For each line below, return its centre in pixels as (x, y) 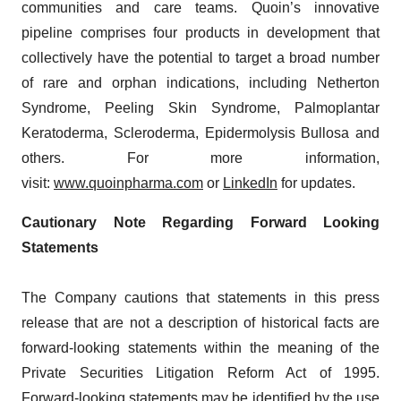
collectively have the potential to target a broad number (200, 57)
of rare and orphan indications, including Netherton (200, 82)
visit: (38, 183)
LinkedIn (250, 183)
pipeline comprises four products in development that (200, 32)
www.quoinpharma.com (128, 183)
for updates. (316, 183)
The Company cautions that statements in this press (200, 297)
